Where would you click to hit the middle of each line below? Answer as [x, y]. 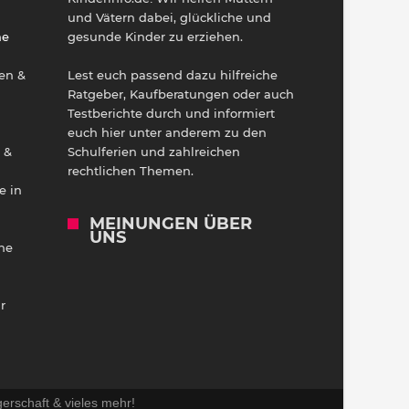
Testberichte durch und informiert [171, 113]
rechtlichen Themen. [130, 170]
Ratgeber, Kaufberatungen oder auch [180, 94]
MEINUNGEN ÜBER [170, 223]
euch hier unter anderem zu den [167, 132]
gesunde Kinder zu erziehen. [155, 36]
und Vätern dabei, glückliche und [169, 17]
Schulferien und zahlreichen [153, 151]
